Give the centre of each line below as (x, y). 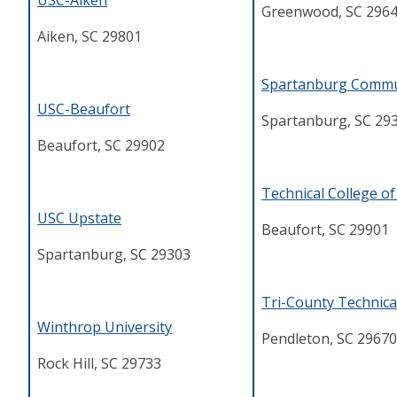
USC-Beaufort (84, 109)
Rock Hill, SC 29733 (99, 364)
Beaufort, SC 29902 (101, 146)
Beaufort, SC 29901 (325, 230)
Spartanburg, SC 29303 (114, 255)
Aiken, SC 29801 (90, 37)
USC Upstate (79, 218)
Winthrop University (105, 327)
